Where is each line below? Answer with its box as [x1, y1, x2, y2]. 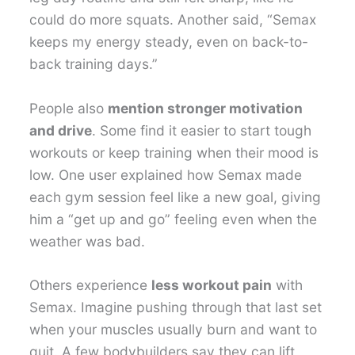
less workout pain [151, 277, 273, 294]
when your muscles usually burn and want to [29, 321, 318, 338]
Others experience [29, 277, 152, 294]
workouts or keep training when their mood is [29, 143, 319, 161]
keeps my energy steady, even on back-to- [29, 32, 309, 50]
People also [29, 99, 109, 116]
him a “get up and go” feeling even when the [29, 210, 318, 227]
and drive [29, 121, 93, 139]
